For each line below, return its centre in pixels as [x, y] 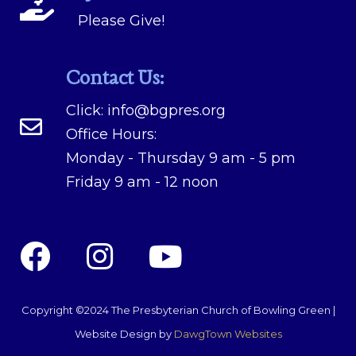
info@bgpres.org [166, 110]
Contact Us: [115, 79]
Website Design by [124, 333]
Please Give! [121, 20]
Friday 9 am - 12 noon [142, 182]
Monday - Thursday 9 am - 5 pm [181, 158]
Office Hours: [111, 134]
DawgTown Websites [228, 333]
